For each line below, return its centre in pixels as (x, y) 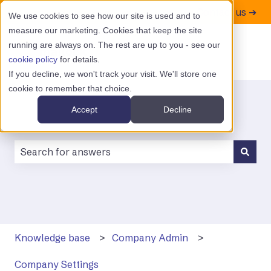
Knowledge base (52, 237)
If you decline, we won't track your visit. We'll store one (113, 74)
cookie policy (33, 59)
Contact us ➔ (227, 12)
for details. (79, 59)
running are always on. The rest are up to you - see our (114, 45)
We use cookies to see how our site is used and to (104, 16)
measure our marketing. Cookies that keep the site (105, 30)
